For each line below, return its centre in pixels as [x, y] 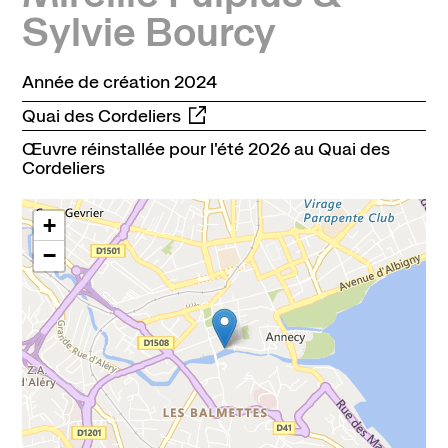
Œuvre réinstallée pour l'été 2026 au [167, 148]
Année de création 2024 [119, 82]
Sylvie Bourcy [148, 32]
